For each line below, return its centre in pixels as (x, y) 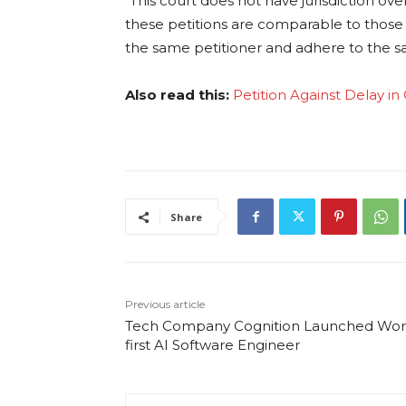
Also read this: (179, 95)
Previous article (165, 304)
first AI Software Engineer (213, 345)
